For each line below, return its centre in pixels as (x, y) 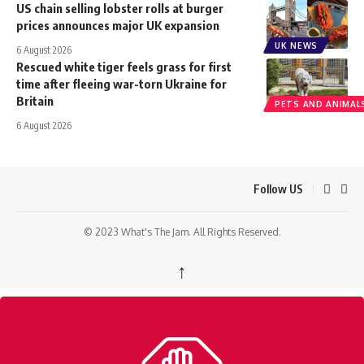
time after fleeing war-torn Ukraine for (121, 84)
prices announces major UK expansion (118, 26)
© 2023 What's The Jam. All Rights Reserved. (182, 232)
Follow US (278, 188)
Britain (35, 101)
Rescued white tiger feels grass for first (124, 67)
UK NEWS (296, 46)
